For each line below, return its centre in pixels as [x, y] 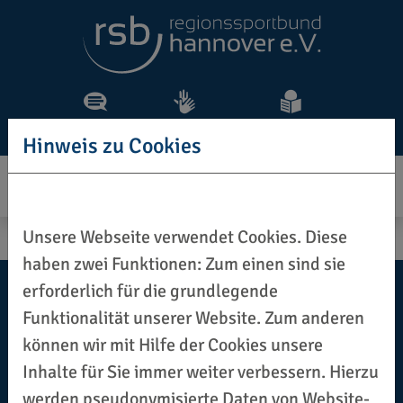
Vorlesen [95, 126]
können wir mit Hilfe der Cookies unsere [173, 345]
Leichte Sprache [290, 126]
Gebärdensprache [184, 126]
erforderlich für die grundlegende [150, 291]
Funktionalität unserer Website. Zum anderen [193, 318]
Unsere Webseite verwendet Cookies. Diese [185, 237]
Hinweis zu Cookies [112, 146]
